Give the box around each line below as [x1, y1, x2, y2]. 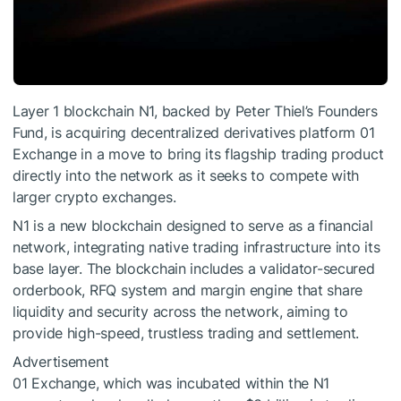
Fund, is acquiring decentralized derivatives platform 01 [13, 124, 375, 142]
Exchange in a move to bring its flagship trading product [13, 145, 384, 164]
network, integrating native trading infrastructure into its [13, 238, 380, 257]
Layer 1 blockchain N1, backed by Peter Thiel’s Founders [13, 102, 378, 121]
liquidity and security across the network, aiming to [13, 303, 348, 321]
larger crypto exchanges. [13, 188, 176, 207]
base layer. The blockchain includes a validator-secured [13, 260, 375, 278]
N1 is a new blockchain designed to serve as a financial [13, 217, 373, 235]
